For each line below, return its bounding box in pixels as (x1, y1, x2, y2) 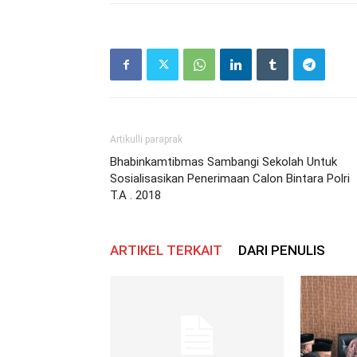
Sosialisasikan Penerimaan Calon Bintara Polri (110, 171, 350, 186)
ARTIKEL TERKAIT (110, 242, 222, 258)
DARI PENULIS (238, 242, 325, 258)
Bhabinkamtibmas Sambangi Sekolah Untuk (110, 155, 337, 169)
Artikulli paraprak (110, 134, 182, 145)
